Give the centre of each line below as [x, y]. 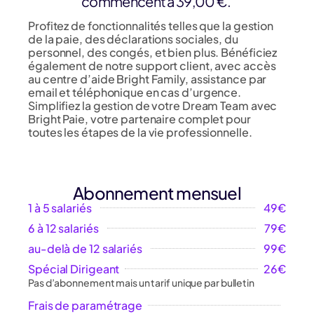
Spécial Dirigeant [74, 268]
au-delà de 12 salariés [85, 248]
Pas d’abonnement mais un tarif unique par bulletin [141, 282]
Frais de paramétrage [85, 305]
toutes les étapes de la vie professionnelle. [140, 132]
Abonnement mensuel [157, 192]
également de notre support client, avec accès [152, 66]
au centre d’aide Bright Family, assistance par [148, 79]
